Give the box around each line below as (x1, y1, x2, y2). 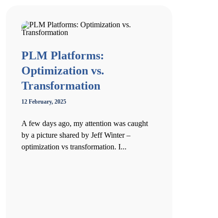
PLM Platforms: (21, 49, 104, 62)
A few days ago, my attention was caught (21, 119, 148, 127)
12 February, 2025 (21, 98, 66, 105)
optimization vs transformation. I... (21, 143, 127, 151)
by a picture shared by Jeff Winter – (21, 131, 130, 139)
